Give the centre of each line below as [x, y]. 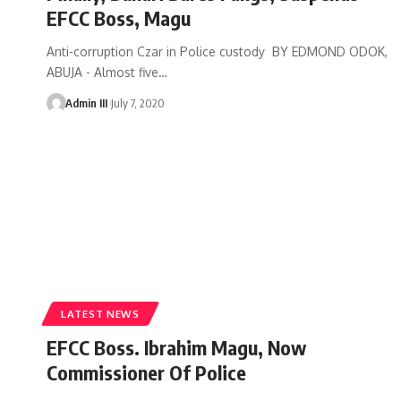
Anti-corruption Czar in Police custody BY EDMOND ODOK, [217, 51]
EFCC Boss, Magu [119, 17]
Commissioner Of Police [146, 372]
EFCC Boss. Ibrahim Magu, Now [176, 347]
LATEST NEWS [100, 313]
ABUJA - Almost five [102, 72]
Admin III [86, 102]
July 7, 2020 [137, 102]
